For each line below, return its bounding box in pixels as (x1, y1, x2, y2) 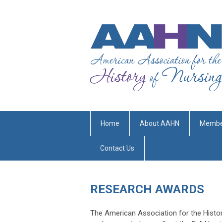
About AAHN (140, 119, 179, 127)
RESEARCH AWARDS (90, 182, 204, 196)
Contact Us (100, 144, 134, 152)
